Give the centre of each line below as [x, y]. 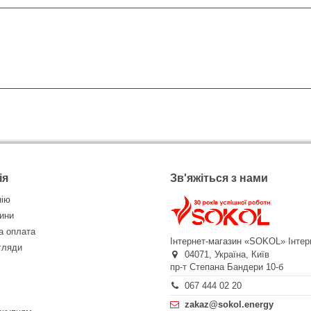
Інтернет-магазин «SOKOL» [228, 241]
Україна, [233, 254]
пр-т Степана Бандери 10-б [227, 267]
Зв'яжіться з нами [219, 178]
